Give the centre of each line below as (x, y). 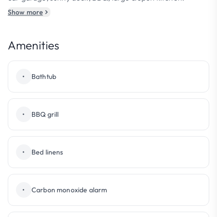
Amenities (34, 45)
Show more (25, 12)
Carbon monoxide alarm (70, 190)
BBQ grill (45, 114)
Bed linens (47, 152)
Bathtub (44, 77)
